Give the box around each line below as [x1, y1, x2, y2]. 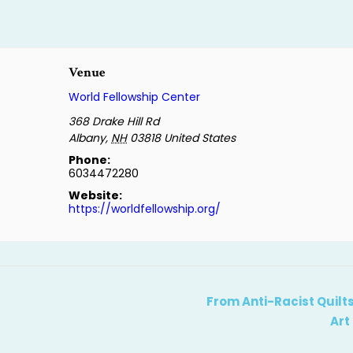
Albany [69, 130, 106, 146]
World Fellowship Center [69, 89, 201, 105]
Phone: [69, 152, 111, 168]
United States [164, 130, 236, 146]
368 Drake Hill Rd [69, 113, 160, 129]
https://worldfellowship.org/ [69, 201, 221, 217]
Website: [69, 188, 123, 203]
